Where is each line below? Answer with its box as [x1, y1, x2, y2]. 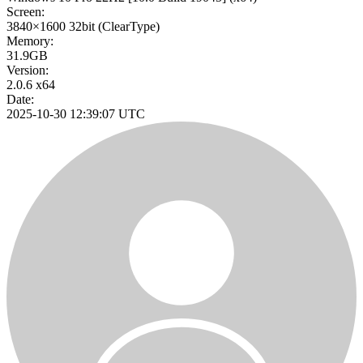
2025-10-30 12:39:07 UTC [6, 107, 145, 122]
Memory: [6, 34, 53, 49]
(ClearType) [98, 19, 160, 34]
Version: [6, 63, 49, 78]
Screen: [6, 5, 45, 19]
